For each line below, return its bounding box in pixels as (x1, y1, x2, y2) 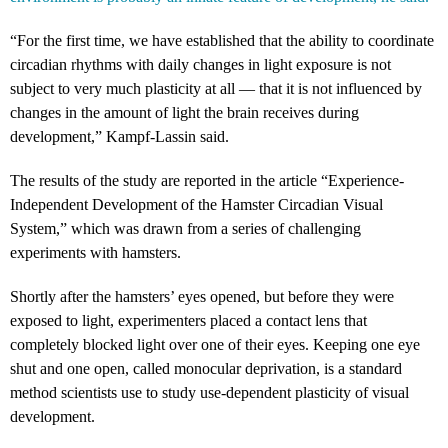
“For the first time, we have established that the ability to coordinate (10, 31, 434, 49)
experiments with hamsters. (10, 243, 181, 261)
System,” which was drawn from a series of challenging (10, 219, 361, 237)
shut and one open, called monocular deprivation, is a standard (10, 359, 402, 377)
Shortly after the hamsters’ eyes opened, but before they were (10, 287, 394, 305)
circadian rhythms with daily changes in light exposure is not (10, 55, 391, 73)
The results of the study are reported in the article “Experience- (10, 171, 404, 189)
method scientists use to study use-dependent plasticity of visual (10, 383, 409, 401)
